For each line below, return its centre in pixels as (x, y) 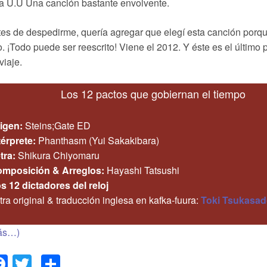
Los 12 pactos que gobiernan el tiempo (153, 94)
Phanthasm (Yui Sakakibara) (97, 140)
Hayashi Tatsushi (142, 170)
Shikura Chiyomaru (58, 155)
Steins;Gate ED (57, 125)
